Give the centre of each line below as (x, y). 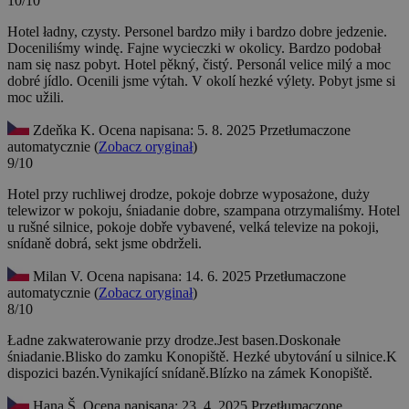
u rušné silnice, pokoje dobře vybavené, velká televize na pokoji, (193, 227)
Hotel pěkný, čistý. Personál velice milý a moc (257, 65)
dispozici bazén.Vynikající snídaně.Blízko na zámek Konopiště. (190, 373)
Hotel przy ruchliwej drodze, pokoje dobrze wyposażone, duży (189, 194)
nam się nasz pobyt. (66, 65)
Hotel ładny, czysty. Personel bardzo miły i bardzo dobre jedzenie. (197, 32)
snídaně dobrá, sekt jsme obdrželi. (105, 244)
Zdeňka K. (64, 131)
